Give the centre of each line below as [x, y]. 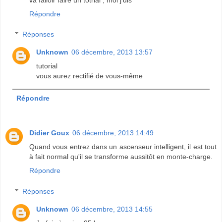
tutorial [47, 66]
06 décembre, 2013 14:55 [112, 209]
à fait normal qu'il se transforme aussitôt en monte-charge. [121, 157]
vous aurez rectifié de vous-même [90, 76]
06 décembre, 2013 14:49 [113, 133]
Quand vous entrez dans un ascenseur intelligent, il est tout [123, 147]
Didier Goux [49, 133]
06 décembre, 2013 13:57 [112, 52]
